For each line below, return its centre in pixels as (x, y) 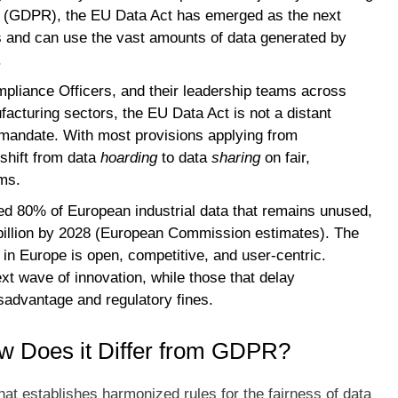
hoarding (129, 157)
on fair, (285, 157)
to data (184, 157)
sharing (236, 157)
